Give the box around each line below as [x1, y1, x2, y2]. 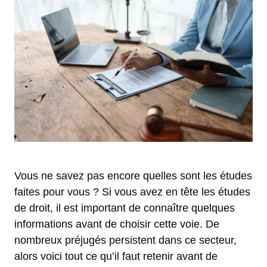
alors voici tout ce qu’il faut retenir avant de [14, 250, 218, 262]
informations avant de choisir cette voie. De [14, 218, 219, 230]
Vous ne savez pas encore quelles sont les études [14, 169, 252, 182]
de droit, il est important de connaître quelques [14, 201, 235, 214]
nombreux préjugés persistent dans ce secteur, [14, 234, 237, 246]
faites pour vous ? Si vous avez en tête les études [14, 185, 250, 198]
